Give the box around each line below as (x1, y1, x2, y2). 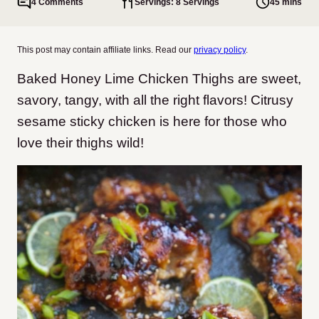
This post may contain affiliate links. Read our (17, 45, 194, 55)
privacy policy (194, 45, 246, 55)
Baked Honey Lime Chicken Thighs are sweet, (17, 71, 301, 86)
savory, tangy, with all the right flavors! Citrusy (17, 93, 293, 108)
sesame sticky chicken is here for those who (17, 114, 287, 129)
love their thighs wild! (17, 135, 144, 150)
